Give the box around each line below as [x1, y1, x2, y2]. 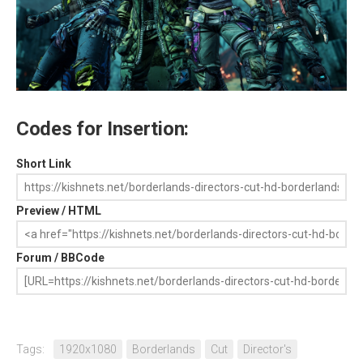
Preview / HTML [16, 203, 101, 217]
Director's [243, 342, 292, 356]
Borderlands [132, 342, 195, 356]
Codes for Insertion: [16, 117, 189, 140]
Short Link [16, 156, 71, 170]
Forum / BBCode [16, 250, 105, 264]
